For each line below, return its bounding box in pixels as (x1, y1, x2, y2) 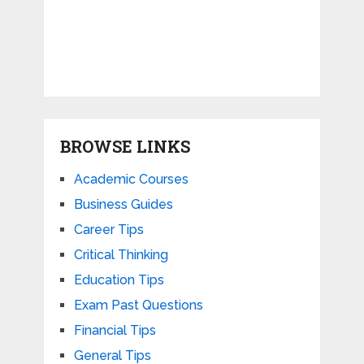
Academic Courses (73, 171, 188, 188)
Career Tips (73, 222, 144, 238)
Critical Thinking (73, 247, 168, 263)
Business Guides (73, 197, 173, 213)
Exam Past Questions (73, 297, 203, 314)
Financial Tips (73, 323, 156, 339)
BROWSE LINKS (59, 136, 190, 158)
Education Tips (73, 272, 164, 288)
